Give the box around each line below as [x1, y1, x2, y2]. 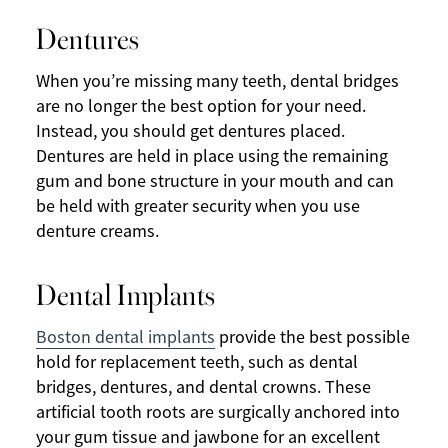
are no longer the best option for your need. [36, 95, 366, 118]
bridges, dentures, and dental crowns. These [36, 376, 371, 399]
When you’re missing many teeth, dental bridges [36, 70, 399, 93]
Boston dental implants [36, 326, 215, 349]
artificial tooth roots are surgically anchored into [36, 401, 400, 424]
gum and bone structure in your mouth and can [36, 170, 394, 193]
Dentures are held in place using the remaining [36, 145, 388, 168]
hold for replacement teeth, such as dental [36, 351, 358, 374]
